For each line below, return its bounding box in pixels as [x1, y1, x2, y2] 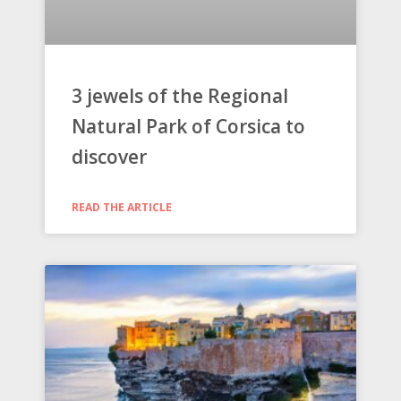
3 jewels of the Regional [72, 83, 288, 109]
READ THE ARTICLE [72, 200, 172, 216]
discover [72, 144, 147, 170]
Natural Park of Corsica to [72, 114, 305, 140]
